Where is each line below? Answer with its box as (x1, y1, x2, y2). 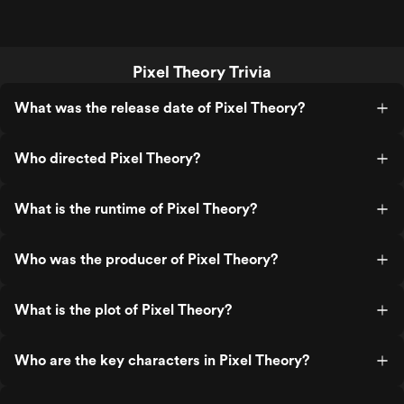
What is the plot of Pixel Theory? (14, 301, 232, 318)
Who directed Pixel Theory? (14, 150, 200, 167)
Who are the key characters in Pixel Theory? (14, 352, 309, 369)
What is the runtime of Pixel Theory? (14, 200, 257, 217)
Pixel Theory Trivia (133, 62, 271, 81)
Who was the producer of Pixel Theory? (14, 251, 278, 268)
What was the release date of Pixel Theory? (14, 99, 305, 116)
